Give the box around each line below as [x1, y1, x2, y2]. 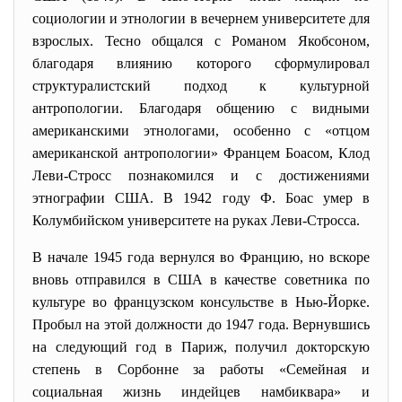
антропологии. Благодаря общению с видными [32, 100, 370, 116]
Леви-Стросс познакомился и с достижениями [32, 168, 370, 183]
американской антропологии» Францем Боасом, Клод [32, 145, 370, 161]
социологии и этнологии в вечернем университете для [32, 11, 370, 26]
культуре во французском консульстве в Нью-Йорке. [32, 294, 370, 310]
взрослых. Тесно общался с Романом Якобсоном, [32, 33, 370, 48]
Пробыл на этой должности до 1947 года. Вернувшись [32, 317, 370, 332]
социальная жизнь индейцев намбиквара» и [32, 384, 370, 399]
